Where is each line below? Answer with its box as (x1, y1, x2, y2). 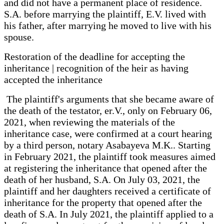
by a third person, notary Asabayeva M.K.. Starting (4, 139, 210, 150)
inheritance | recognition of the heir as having (4, 62, 188, 73)
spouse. (4, 31, 34, 42)
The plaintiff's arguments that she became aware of (4, 93, 214, 104)
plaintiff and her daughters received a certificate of (4, 185, 211, 196)
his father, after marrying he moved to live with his (4, 19, 211, 31)
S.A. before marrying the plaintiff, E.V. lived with (4, 8, 206, 19)
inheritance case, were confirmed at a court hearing (4, 127, 212, 139)
